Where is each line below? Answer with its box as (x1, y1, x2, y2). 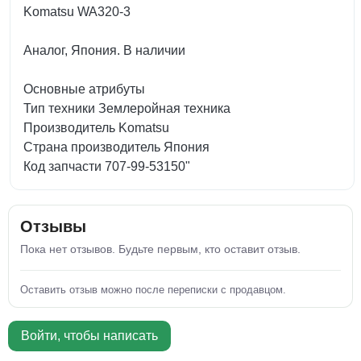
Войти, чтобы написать (21, 329, 158, 342)
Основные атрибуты (23, 82, 145, 96)
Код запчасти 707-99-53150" (23, 160, 190, 173)
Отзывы (20, 218, 86, 235)
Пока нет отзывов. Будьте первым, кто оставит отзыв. (20, 243, 301, 255)
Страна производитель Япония (23, 140, 210, 154)
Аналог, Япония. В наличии (23, 44, 185, 57)
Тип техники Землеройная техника (23, 102, 230, 115)
